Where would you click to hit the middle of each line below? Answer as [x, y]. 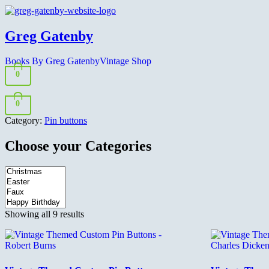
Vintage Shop [125, 61]
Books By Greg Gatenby [52, 61]
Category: [23, 120]
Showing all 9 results [44, 214]
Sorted [96, 213]
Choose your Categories [78, 146]
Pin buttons [66, 120]
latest [93, 235]
